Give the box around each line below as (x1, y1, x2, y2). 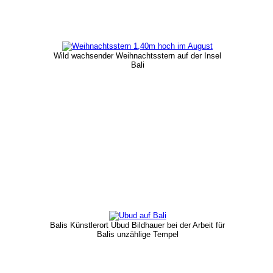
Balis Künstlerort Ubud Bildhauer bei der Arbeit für (50, 220, 225, 230)
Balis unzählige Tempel (96, 229, 179, 239)
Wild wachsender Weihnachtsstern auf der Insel (54, 51, 221, 60)
